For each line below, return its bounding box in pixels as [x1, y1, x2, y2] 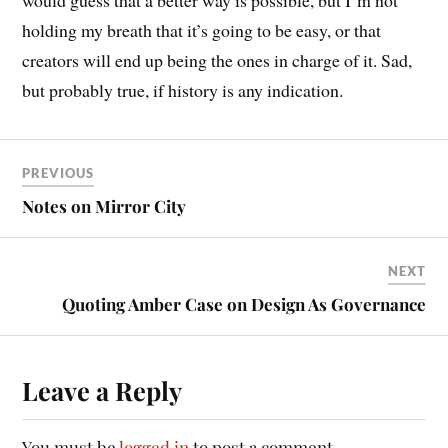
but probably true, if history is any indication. [22, 78, 344, 103]
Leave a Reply [22, 373, 183, 408]
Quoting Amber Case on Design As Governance [61, 293, 426, 316]
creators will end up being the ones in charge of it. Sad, [22, 48, 413, 73]
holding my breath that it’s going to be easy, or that [22, 18, 382, 43]
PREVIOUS [22, 165, 95, 182]
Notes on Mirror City [22, 195, 187, 218]
